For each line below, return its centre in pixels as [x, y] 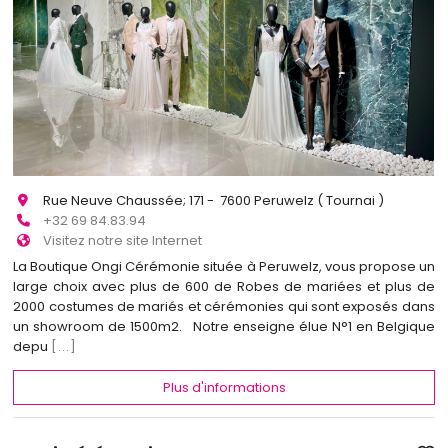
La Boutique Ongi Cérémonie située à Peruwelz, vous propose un [224, 267]
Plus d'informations [224, 387]
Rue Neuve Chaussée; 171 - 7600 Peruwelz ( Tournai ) [214, 200]
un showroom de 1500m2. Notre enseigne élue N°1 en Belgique [224, 327]
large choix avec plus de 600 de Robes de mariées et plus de [224, 287]
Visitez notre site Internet [123, 240]
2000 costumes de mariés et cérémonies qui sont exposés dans [224, 307]
